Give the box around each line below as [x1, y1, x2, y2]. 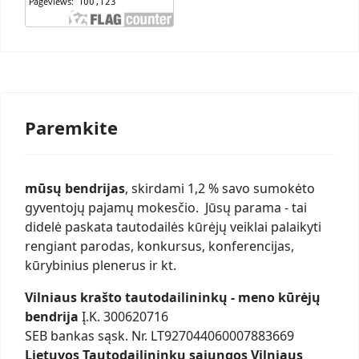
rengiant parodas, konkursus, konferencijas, [25, 237, 294, 256]
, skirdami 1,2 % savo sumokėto [125, 179, 315, 198]
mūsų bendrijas [25, 179, 125, 198]
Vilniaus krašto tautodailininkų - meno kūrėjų [25, 288, 321, 307]
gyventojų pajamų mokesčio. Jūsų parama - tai [25, 199, 307, 217]
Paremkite [25, 115, 118, 140]
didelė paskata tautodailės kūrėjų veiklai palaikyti [25, 218, 321, 236]
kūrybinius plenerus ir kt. [25, 256, 179, 275]
